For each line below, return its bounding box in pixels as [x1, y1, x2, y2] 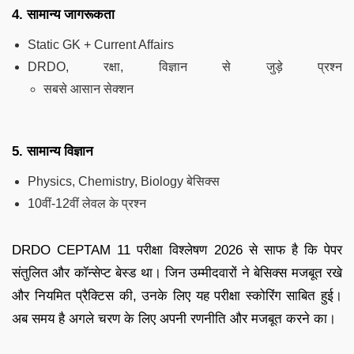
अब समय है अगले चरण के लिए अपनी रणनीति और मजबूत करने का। [12, 311, 336, 326]
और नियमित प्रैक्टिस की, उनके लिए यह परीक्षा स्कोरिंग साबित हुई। [12, 288, 342, 303]
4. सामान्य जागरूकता [12, 6, 115, 22]
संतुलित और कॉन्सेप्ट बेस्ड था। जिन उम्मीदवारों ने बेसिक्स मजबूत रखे [12, 265, 342, 281]
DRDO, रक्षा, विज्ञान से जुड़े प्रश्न [28, 59, 342, 73]
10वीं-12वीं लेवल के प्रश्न [28, 196, 146, 210]
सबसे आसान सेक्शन [43, 81, 134, 96]
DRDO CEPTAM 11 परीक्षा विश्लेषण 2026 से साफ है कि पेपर [12, 242, 342, 258]
